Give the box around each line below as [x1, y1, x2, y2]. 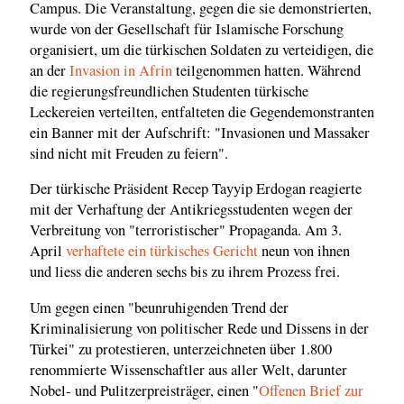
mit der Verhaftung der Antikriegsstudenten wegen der [30, 199, 353, 220]
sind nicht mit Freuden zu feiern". [30, 142, 228, 163]
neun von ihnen [258, 241, 350, 262]
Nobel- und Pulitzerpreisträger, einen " [30, 380, 259, 400]
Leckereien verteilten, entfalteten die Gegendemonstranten [30, 101, 374, 122]
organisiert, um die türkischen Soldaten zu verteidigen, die [30, 39, 373, 60]
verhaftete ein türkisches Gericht [66, 241, 258, 262]
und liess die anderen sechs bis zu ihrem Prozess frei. [30, 262, 340, 282]
